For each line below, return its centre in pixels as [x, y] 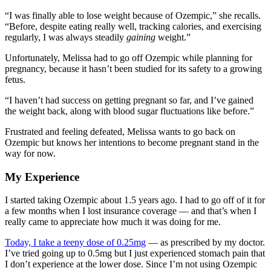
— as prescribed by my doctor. [205, 243]
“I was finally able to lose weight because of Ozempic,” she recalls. [133, 15]
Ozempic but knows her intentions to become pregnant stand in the [132, 142]
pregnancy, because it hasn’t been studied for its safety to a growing [133, 68]
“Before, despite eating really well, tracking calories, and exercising [133, 26]
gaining [141, 37]
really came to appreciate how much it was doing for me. [113, 222]
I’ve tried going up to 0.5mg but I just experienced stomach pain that [135, 253]
